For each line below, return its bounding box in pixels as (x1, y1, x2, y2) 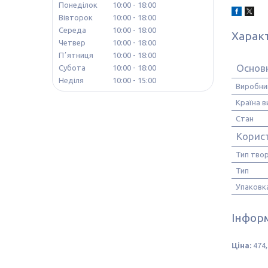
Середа (59, 26, 86, 35)
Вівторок (59, 13, 93, 22)
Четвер (59, 38, 86, 47)
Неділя (59, 76, 84, 85)
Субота (59, 63, 86, 72)
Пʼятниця (59, 51, 93, 60)
